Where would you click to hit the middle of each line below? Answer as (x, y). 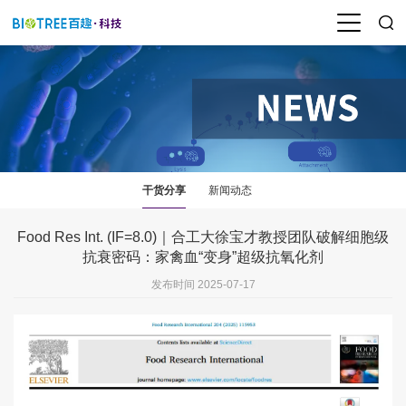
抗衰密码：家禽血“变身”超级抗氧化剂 (203, 257)
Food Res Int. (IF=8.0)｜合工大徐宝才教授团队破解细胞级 (203, 237)
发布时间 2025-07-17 (203, 284)
